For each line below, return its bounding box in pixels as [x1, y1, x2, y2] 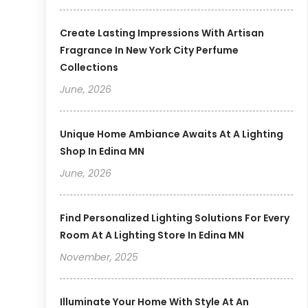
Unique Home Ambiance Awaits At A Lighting [60, 126, 284, 141]
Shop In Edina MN [60, 144, 145, 158]
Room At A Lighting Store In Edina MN [60, 228, 245, 242]
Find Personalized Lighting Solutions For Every [60, 210, 290, 225]
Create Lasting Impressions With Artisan [60, 25, 265, 40]
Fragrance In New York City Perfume [60, 43, 239, 57]
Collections [60, 60, 119, 74]
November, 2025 [60, 250, 139, 264]
